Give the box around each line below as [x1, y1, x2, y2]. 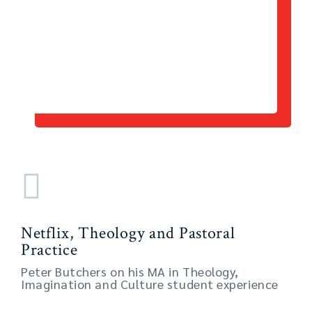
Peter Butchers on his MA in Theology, [21, 263, 239, 280]
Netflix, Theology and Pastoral [21, 222, 235, 244]
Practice [21, 239, 78, 261]
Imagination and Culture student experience [21, 276, 279, 292]
